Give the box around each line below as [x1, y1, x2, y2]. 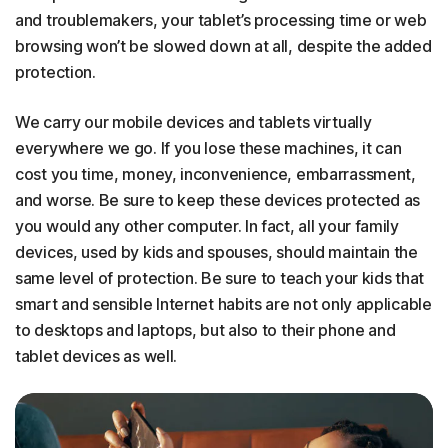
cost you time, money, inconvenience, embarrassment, [15, 164, 416, 185]
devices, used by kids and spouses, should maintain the [15, 242, 418, 263]
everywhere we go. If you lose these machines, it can [15, 138, 402, 159]
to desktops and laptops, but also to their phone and [15, 320, 396, 341]
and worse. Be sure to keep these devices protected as [15, 190, 421, 211]
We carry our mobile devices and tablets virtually [15, 112, 372, 133]
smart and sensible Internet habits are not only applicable [15, 294, 432, 315]
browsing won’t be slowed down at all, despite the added [15, 36, 432, 57]
